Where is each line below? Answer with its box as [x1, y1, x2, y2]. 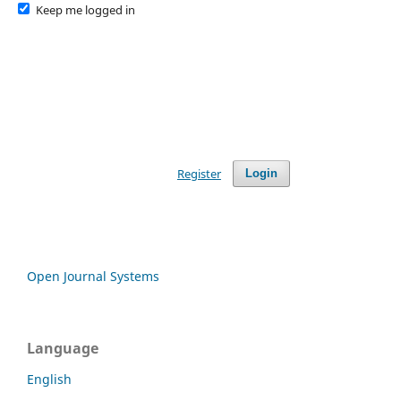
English [27, 370, 72, 388]
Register [176, 166, 221, 182]
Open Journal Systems [27, 268, 159, 285]
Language [27, 338, 98, 358]
